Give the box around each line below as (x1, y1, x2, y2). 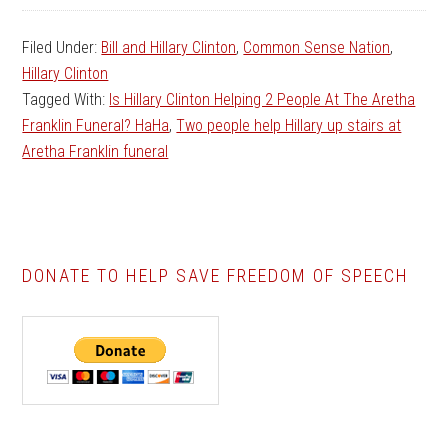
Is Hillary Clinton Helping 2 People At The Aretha (109, 90, 416, 110)
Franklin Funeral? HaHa (22, 116, 170, 136)
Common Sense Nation (243, 38, 391, 58)
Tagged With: (22, 90, 110, 110)
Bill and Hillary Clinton (101, 38, 237, 58)
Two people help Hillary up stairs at (176, 116, 402, 136)
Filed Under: (22, 38, 102, 58)
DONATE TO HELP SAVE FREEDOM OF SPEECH (22, 265, 410, 287)
